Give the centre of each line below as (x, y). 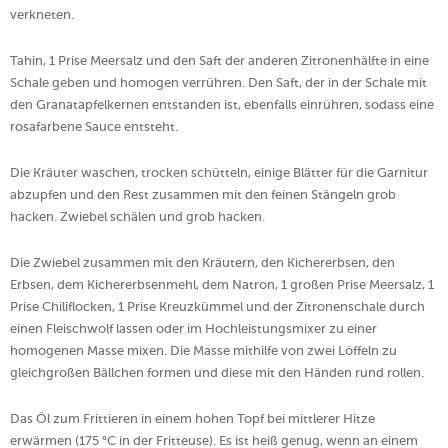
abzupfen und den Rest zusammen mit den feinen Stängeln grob (203, 194)
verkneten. (42, 14)
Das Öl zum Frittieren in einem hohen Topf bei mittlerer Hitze (192, 418)
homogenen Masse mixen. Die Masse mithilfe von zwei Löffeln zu (203, 350)
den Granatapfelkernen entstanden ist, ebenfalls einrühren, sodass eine (222, 104)
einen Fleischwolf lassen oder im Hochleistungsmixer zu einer (193, 328)
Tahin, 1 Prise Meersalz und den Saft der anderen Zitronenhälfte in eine (219, 60)
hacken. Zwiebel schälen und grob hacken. (137, 216)
